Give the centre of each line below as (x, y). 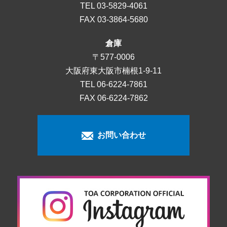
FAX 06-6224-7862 (113, 98)
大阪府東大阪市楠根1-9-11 (113, 71)
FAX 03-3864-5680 (113, 20)
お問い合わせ (119, 135)
